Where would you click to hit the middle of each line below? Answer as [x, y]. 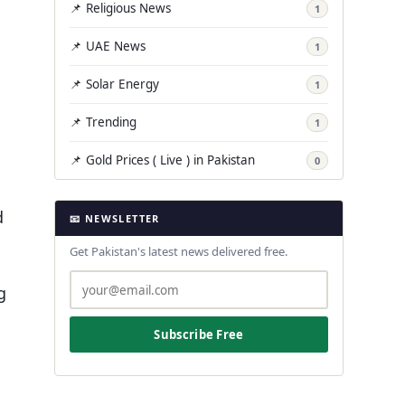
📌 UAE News [108, 46]
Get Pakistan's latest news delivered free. [179, 251]
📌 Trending [103, 122]
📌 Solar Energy [114, 84]
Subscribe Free [199, 334]
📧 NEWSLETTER [115, 218]
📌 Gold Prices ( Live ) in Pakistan [162, 160]
